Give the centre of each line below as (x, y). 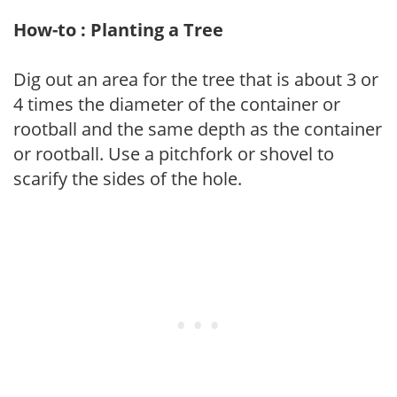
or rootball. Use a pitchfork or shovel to (174, 153)
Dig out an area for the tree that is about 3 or (196, 79)
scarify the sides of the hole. (128, 178)
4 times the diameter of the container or (177, 104)
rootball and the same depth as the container (198, 128)
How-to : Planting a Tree (118, 29)
